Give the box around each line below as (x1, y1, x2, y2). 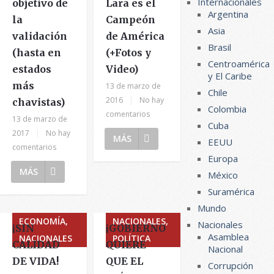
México (208, 169, 239, 181)
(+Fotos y (106, 46, 152, 59)
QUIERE (106, 239, 147, 251)
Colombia (208, 103, 247, 115)
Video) (106, 63, 139, 75)
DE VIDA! (12, 255, 59, 267)
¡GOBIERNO (106, 222, 166, 234)
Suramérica (208, 185, 255, 198)
